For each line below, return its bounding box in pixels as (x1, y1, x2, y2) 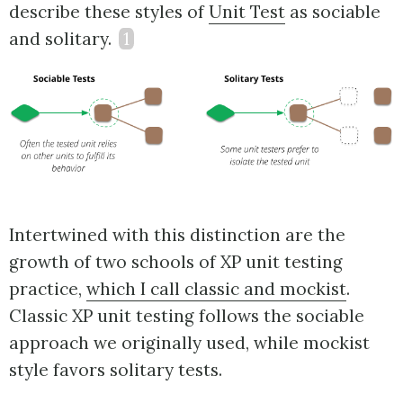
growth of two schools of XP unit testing (9, 250, 343, 273)
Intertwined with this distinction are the (9, 223, 345, 246)
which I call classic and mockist (86, 277, 346, 300)
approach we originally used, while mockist (9, 331, 370, 354)
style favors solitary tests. (9, 358, 222, 381)
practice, (9, 277, 86, 300)
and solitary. (9, 27, 116, 49)
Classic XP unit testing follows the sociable (9, 304, 364, 327)
